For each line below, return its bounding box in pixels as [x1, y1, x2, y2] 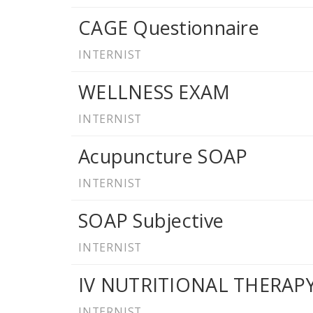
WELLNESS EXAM [78, 79, 231, 105]
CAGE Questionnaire [78, 15, 259, 41]
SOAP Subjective [78, 208, 224, 234]
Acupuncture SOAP [78, 143, 248, 170]
